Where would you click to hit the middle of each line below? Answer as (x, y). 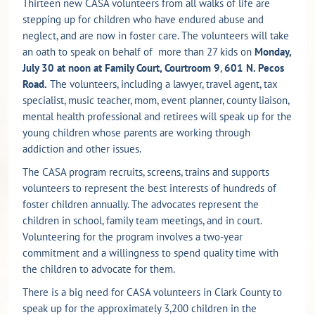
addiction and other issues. (82, 148)
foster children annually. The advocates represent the (141, 204)
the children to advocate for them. (99, 269)
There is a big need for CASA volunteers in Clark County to (152, 292)
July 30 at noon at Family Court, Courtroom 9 (121, 67)
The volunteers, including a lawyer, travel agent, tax (162, 84)
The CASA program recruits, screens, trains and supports (146, 172)
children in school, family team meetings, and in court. (142, 220)
